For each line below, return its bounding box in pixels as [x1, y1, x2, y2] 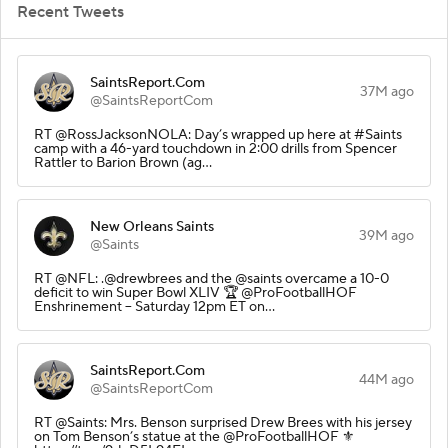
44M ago [359, 370, 414, 389]
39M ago [359, 226, 414, 245]
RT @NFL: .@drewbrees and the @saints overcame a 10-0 [34, 269, 389, 288]
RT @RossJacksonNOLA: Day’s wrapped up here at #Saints [34, 125, 402, 144]
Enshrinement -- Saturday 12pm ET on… [34, 297, 275, 316]
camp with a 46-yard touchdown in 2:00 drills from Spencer [34, 139, 397, 158]
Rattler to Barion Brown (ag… [34, 153, 212, 172]
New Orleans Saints [90, 217, 214, 236]
